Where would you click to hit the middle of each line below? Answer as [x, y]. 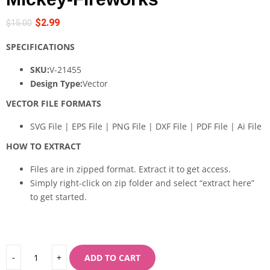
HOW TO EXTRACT [43, 146]
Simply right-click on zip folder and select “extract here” [142, 183]
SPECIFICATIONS [40, 47]
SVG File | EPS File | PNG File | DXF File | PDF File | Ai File [146, 127]
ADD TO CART [112, 258]
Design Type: [56, 84]
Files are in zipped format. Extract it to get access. [130, 169]
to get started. [58, 197]
